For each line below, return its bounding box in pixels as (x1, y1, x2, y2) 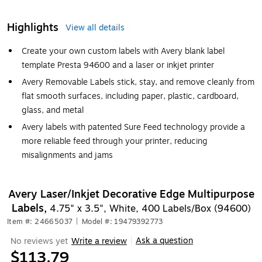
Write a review (71, 235, 127, 247)
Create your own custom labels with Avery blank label (22, 45, 225, 57)
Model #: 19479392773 (81, 216, 163, 227)
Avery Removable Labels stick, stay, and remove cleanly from (22, 76, 254, 88)
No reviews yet (11, 235, 68, 247)
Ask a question (136, 235, 193, 247)
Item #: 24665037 (7, 216, 73, 227)
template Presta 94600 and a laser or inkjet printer (22, 59, 214, 71)
